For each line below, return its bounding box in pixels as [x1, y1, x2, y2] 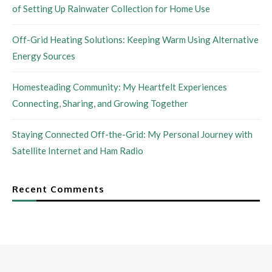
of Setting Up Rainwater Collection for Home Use [12, 3, 210, 14]
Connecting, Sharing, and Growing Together [12, 98, 188, 109]
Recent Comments [12, 183, 104, 195]
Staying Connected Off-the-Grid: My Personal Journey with [12, 129, 253, 140]
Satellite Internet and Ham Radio [12, 145, 143, 156]
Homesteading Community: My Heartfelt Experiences [12, 81, 227, 92]
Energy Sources [12, 50, 75, 61]
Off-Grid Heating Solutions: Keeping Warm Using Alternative [12, 34, 259, 45]
